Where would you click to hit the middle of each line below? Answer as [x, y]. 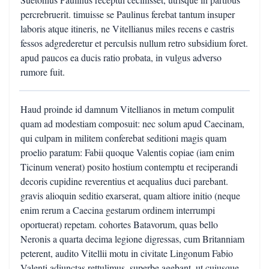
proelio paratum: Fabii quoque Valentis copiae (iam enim [127, 152]
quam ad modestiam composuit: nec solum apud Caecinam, [132, 123]
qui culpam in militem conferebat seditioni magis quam [123, 138]
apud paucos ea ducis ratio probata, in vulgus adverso [121, 57]
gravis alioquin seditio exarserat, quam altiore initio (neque [130, 195]
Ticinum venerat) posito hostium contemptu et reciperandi [129, 167]
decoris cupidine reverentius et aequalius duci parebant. [124, 181]
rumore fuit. [43, 72]
